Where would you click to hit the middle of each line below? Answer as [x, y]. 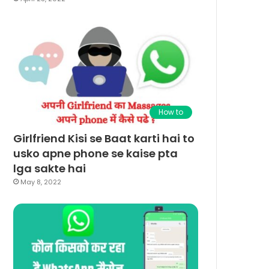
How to [171, 112]
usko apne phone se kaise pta [96, 153]
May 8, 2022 [41, 182]
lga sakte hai [50, 168]
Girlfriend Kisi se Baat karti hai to [104, 138]
